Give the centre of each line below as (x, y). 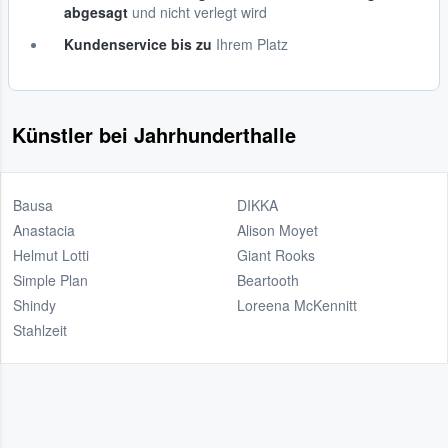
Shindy (34, 304)
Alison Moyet (277, 229)
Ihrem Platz (250, 43)
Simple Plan (50, 279)
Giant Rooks (276, 254)
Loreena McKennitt (297, 304)
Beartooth (268, 279)
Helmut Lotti (51, 254)
